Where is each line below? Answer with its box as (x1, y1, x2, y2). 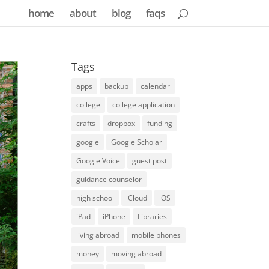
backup (104, 81, 129, 91)
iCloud (126, 193, 148, 203)
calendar (141, 81, 171, 91)
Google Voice (76, 156, 121, 166)
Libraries (138, 211, 168, 222)
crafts (76, 118, 96, 128)
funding (147, 118, 173, 128)
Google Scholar (111, 137, 163, 147)
